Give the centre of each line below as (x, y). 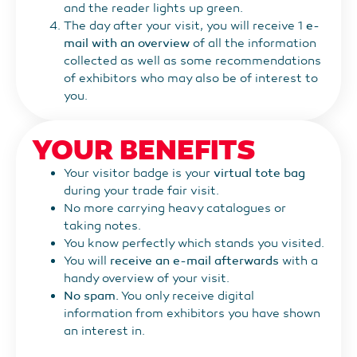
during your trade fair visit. (141, 190)
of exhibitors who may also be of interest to (191, 78)
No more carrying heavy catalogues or (175, 208)
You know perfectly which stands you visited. (194, 243)
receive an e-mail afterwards (194, 260)
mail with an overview (127, 43)
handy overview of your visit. (147, 278)
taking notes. (102, 225)
